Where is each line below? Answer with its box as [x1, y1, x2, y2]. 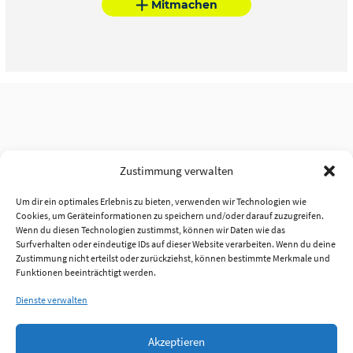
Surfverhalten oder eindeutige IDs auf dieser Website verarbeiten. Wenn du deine [16, 238, 336, 250]
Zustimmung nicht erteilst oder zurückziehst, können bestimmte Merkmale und [16, 252, 330, 264]
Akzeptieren [148, 333, 205, 349]
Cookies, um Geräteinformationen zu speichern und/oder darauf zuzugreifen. [16, 210, 324, 221]
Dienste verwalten [16, 294, 87, 306]
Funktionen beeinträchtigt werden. [16, 266, 156, 278]
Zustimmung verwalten [120, 163, 233, 178]
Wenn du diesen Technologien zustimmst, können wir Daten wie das [16, 224, 285, 236]
